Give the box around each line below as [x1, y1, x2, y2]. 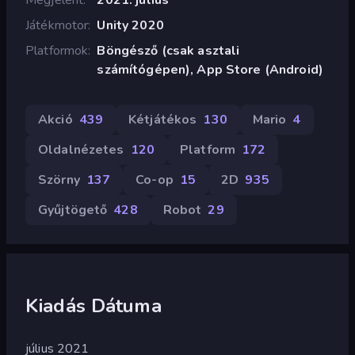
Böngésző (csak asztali [97, 41, 240, 59]
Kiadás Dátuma [25, 292, 162, 319]
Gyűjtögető [38, 200, 108, 219]
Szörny [38, 170, 80, 189]
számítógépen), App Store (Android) [97, 60, 323, 78]
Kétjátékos [128, 110, 197, 128]
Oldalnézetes [38, 140, 124, 158]
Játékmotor [25, 16, 89, 34]
